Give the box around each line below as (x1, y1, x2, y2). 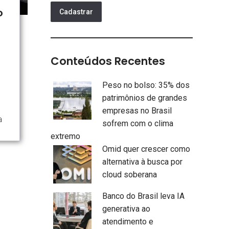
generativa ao (102, 204, 150, 214)
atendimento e (102, 217, 153, 226)
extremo (51, 131, 80, 141)
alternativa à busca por (102, 157, 182, 167)
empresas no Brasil (102, 106, 172, 116)
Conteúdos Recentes (51, 54, 165, 68)
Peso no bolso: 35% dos (102, 80, 190, 90)
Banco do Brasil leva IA (102, 191, 185, 201)
